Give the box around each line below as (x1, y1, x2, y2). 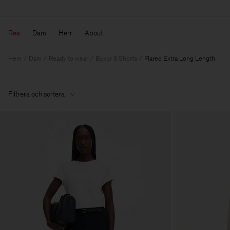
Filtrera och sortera (8, 90, 65, 99)
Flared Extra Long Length (144, 54, 215, 62)
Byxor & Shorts (95, 54, 137, 62)
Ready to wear (49, 54, 88, 62)
